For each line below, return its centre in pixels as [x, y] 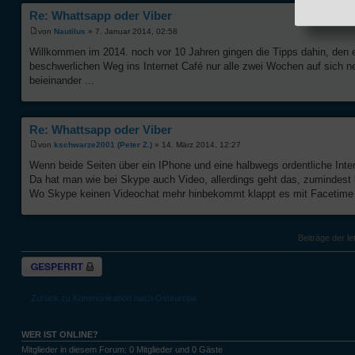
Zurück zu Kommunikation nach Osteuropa [114, 298]
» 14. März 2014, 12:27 [197, 145]
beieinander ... [62, 80]
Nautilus [70, 31]
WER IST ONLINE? [60, 335]
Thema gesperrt [52, 262]
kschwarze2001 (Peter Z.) [103, 145]
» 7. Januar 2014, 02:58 [132, 31]
